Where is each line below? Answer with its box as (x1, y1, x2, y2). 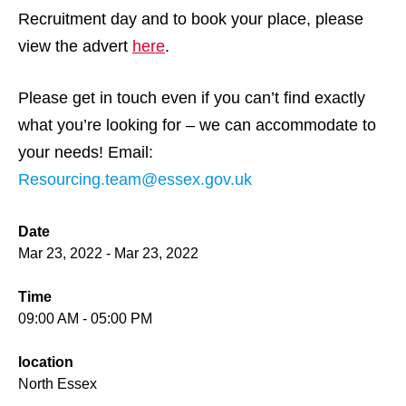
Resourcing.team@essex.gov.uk (18, 170, 252, 189)
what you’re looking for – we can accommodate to (18, 116, 376, 135)
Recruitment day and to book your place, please (18, 9, 363, 28)
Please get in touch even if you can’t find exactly (18, 89, 365, 108)
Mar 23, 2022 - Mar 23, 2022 (18, 246, 198, 262)
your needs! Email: (18, 143, 153, 162)
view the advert (18, 36, 132, 55)
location (18, 354, 73, 371)
